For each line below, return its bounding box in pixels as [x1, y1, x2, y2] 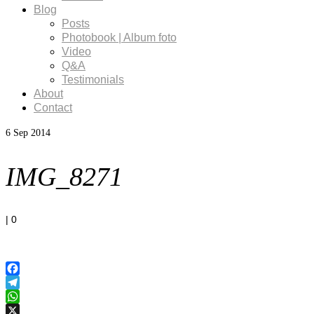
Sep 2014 [11, 128, 50, 138]
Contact [34, 102, 72, 114]
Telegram [6, 291, 47, 303]
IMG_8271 [6, 161, 123, 191]
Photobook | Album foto [62, 32, 177, 43]
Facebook [6, 277, 50, 289]
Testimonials [62, 74, 124, 86]
